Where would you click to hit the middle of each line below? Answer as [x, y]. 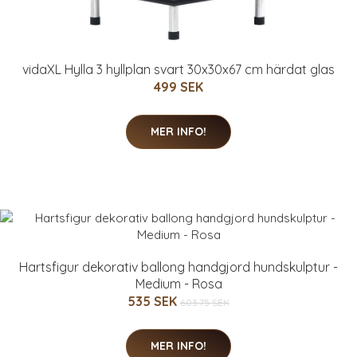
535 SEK [154, 301]
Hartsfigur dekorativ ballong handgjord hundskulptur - [178, 267]
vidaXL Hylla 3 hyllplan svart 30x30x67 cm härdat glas [178, 69]
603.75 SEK [205, 302]
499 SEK [178, 86]
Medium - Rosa [178, 283]
